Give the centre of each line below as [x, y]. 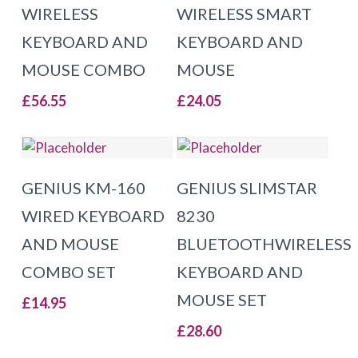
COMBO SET [68, 271]
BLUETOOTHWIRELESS [265, 243]
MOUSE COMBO [83, 69]
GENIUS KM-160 [83, 187]
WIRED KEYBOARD [93, 215]
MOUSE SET [222, 299]
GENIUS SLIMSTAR [247, 187]
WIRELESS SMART [245, 13]
